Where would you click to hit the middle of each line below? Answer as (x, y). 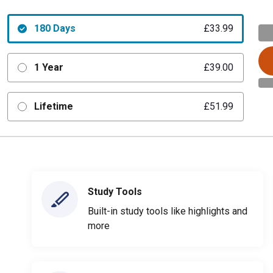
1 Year (48, 67)
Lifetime (53, 106)
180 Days (55, 28)
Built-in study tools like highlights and (168, 211)
